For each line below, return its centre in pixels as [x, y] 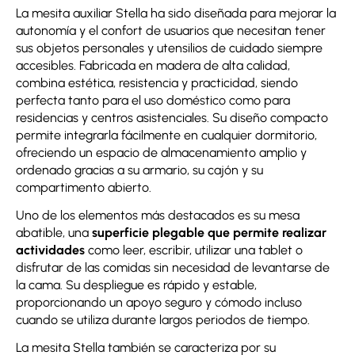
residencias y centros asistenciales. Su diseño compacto [172, 118]
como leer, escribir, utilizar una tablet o [194, 250]
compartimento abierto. [84, 188]
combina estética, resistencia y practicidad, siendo [157, 83]
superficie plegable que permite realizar [209, 233]
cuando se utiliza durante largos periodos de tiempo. [163, 320]
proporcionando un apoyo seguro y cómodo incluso [159, 303]
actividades [50, 250]
